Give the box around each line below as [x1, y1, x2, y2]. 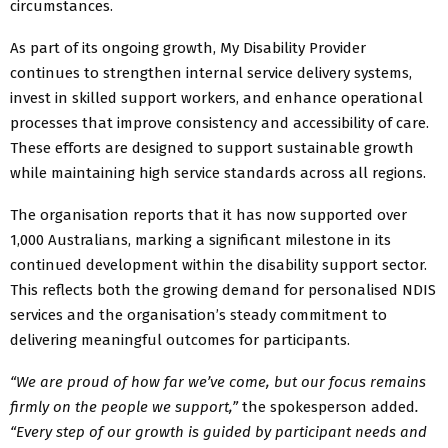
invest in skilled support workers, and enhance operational [10, 88, 423, 107]
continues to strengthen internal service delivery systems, [10, 63, 412, 82]
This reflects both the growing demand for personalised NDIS [10, 280, 436, 299]
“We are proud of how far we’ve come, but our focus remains [10, 372, 426, 391]
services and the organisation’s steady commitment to [10, 305, 387, 324]
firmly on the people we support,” [10, 397, 238, 416]
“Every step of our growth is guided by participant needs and [10, 422, 427, 441]
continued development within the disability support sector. [10, 255, 427, 274]
